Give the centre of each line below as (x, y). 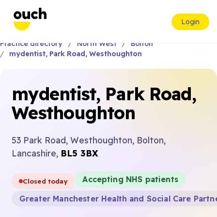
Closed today (45, 181)
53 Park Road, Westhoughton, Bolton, (89, 140)
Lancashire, (36, 153)
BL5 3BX (79, 153)
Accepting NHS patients (130, 179)
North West (97, 44)
